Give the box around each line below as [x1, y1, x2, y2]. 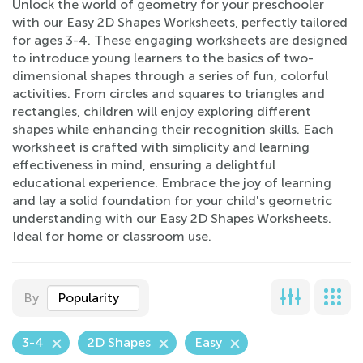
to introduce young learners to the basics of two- [12, 50, 314, 66]
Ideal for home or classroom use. [12, 228, 211, 244]
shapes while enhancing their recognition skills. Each [12, 122, 334, 137]
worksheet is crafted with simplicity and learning [12, 139, 310, 155]
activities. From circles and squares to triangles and [12, 86, 325, 101]
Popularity [58, 290, 119, 305]
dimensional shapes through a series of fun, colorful [12, 68, 328, 83]
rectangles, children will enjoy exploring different [12, 104, 311, 119]
